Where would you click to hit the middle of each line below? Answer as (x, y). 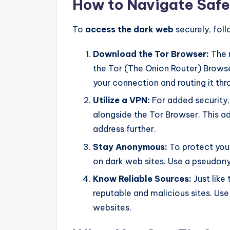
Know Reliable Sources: (142, 179)
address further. (124, 129)
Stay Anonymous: (130, 147)
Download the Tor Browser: (151, 54)
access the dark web (129, 30)
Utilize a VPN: (121, 100)
